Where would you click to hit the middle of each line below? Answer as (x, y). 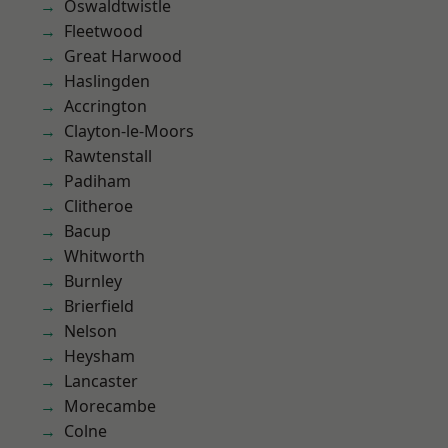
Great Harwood (123, 56)
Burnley (93, 281)
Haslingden (107, 81)
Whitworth (104, 256)
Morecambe (110, 406)
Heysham (99, 356)
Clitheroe (98, 206)
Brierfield (99, 306)
